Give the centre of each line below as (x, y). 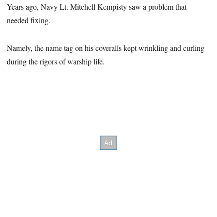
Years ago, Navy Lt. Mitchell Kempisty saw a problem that (97, 7)
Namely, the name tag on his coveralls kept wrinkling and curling (106, 47)
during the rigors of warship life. (56, 61)
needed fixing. (29, 20)
